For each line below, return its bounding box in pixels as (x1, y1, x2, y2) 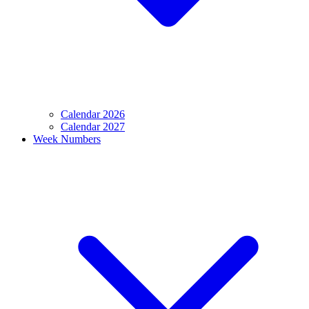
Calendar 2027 (61, 121, 125, 132)
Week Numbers (33, 133, 101, 145)
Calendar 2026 (61, 108, 125, 120)
